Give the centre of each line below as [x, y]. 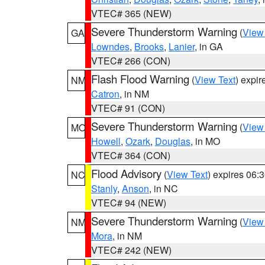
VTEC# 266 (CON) [131, 61]
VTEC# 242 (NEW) [131, 250]
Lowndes [110, 46]
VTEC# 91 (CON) [128, 108]
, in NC [164, 188]
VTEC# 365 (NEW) [131, 13]
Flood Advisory [126, 173]
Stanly [104, 188]
